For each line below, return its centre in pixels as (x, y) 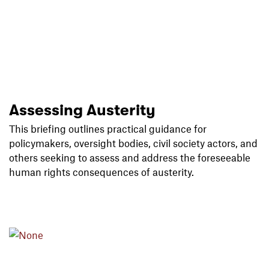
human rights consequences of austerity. (101, 171)
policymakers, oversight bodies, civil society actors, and (133, 143)
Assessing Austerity (82, 110)
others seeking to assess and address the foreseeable (130, 157)
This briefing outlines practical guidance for (108, 128)
